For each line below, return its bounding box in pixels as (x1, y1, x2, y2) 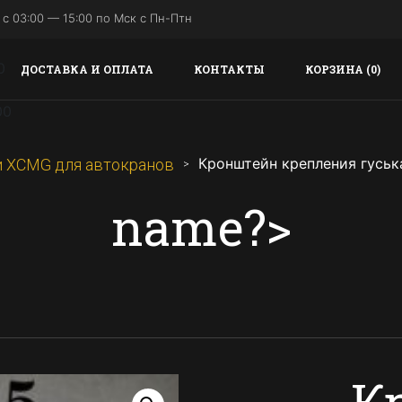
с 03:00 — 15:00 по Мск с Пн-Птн (3, 11, 192, 25)
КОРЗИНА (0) (305, 62, 380, 76)
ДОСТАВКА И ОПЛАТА (21, 62, 153, 76)
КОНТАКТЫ (194, 62, 265, 76)
